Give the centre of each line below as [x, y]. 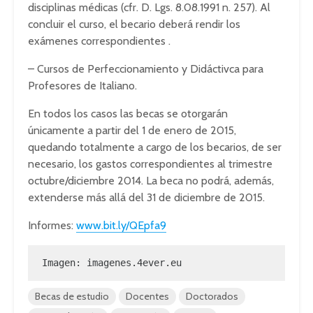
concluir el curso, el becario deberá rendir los [134, 24]
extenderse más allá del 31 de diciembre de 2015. [146, 197]
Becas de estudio [72, 296]
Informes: [52, 225]
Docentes [147, 296]
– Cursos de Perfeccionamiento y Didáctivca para [146, 69]
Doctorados [212, 296]
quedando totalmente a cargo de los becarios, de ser [155, 147]
